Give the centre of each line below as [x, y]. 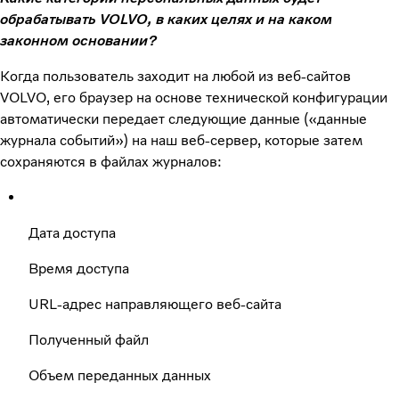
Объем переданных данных [120, 375]
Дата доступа [72, 232]
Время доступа [79, 268]
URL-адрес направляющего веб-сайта [155, 304]
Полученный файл [89, 339]
